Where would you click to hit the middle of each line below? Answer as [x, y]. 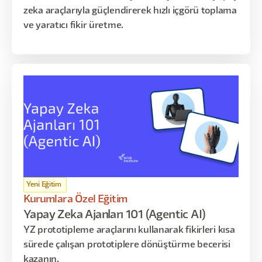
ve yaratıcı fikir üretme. [73, 26]
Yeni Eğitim [44, 185]
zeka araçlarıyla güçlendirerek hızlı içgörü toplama [130, 11]
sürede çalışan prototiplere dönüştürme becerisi [127, 245]
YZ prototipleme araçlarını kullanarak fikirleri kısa [129, 230]
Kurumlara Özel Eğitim [76, 199]
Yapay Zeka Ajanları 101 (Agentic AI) [115, 215]
